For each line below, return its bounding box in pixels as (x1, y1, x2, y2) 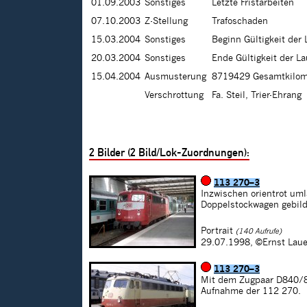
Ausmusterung (145, 72, 206, 82)
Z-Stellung (145, 16, 188, 27)
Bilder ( (95, 146, 130, 160)
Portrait (201, 226, 233, 236)
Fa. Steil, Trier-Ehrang (212, 90, 302, 101)
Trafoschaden (212, 16, 268, 27)
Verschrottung (145, 90, 204, 101)
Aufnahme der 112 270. (201, 286, 301, 297)
